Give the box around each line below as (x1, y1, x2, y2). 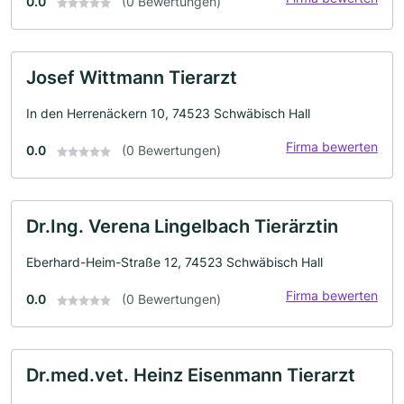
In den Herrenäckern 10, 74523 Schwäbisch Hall (26, 105, 310, 121)
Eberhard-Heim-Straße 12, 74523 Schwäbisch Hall (26, 253, 323, 270)
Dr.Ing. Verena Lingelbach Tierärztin (26, 215, 338, 237)
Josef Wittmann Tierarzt (26, 66, 237, 88)
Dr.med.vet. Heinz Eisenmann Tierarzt (26, 363, 355, 386)
